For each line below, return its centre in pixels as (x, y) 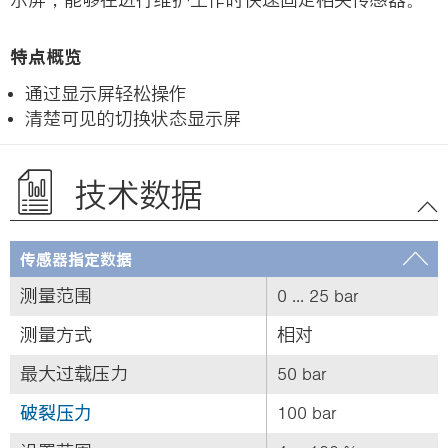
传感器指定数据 (76, 258)
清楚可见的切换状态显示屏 (133, 118)
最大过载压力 (74, 373)
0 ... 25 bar (318, 295)
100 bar (307, 412)
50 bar (302, 373)
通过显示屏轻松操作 (106, 93)
